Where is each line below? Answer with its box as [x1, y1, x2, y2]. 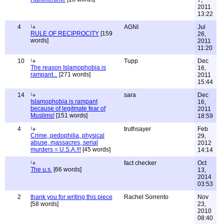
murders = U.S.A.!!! [30, 146, 81, 153]
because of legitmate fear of [30, 105, 105, 112]
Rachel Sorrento [124, 193, 168, 200]
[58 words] [30, 200, 58, 207]
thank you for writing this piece [30, 193, 112, 200]
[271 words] [57, 71, 90, 78]
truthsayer [124, 125, 151, 132]
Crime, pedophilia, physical [30, 132, 104, 139]
